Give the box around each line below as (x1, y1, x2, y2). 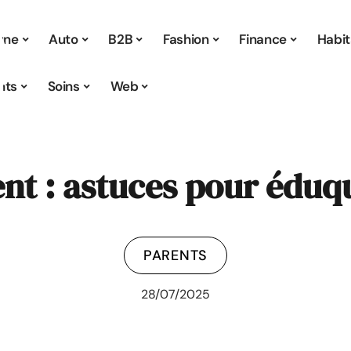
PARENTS (143, 246, 208, 265)
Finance (239, 30, 288, 48)
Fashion (163, 30, 209, 48)
